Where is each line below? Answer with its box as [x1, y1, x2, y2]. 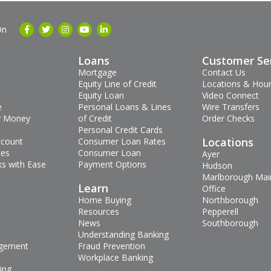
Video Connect [201, 90, 259, 102]
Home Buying [77, 194, 131, 206]
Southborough [201, 217, 258, 229]
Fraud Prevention [77, 240, 145, 252]
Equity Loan [77, 90, 124, 102]
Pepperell [201, 206, 238, 218]
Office [201, 183, 226, 195]
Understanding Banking [77, 229, 169, 241]
